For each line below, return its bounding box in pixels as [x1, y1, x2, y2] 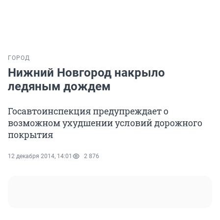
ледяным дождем [8, 80, 110, 94]
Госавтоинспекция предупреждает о [8, 105, 168, 117]
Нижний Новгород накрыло [8, 66, 165, 80]
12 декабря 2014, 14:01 [8, 153, 72, 160]
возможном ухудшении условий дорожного [8, 117, 202, 129]
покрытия [8, 129, 53, 141]
